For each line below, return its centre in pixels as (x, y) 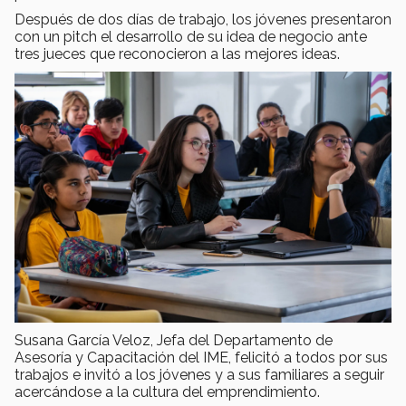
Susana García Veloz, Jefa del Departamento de (174, 341)
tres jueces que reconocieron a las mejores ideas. (177, 54)
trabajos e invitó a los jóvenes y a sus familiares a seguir (199, 375)
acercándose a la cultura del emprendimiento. (167, 392)
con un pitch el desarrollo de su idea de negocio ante (191, 37)
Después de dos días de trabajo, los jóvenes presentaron (203, 20)
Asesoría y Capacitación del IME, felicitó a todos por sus (201, 358)
